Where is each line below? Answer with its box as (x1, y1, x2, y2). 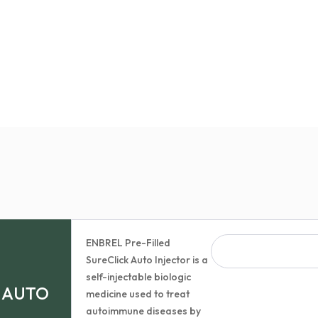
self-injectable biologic (86, 270, 192, 283)
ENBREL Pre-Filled (86, 236, 171, 249)
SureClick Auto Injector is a (86, 253, 209, 266)
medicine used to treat (86, 287, 190, 300)
